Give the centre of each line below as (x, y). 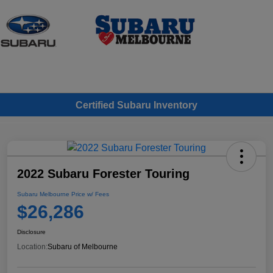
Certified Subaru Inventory (136, 105)
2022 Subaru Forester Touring (103, 174)
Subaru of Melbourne (83, 247)
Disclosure (31, 232)
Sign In (246, 41)
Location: (32, 247)
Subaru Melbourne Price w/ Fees (63, 194)
